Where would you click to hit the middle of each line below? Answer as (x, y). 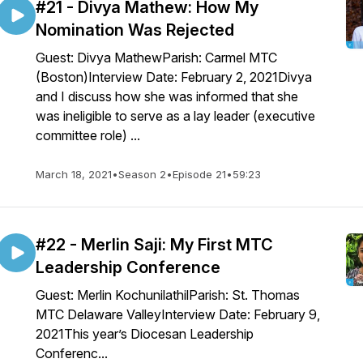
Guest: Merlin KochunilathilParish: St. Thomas (168, 295)
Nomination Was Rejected (135, 30)
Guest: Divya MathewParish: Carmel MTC (156, 58)
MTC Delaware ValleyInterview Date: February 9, (178, 314)
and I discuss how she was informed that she (167, 96)
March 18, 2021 (74, 174)
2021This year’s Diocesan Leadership (145, 334)
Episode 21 (199, 174)
